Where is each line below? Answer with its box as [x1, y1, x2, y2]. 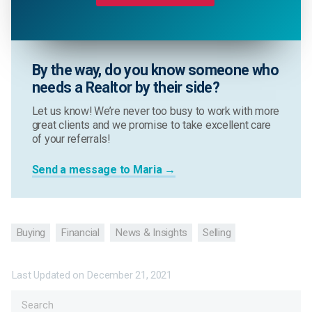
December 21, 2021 [86, 269, 172, 282]
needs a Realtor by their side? [31, 79, 220, 97]
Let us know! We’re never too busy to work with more [31, 104, 280, 118]
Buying [15, 226, 46, 239]
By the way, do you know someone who [31, 61, 279, 79]
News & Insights [115, 226, 188, 239]
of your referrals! [31, 132, 110, 146]
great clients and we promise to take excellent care [31, 118, 272, 132]
